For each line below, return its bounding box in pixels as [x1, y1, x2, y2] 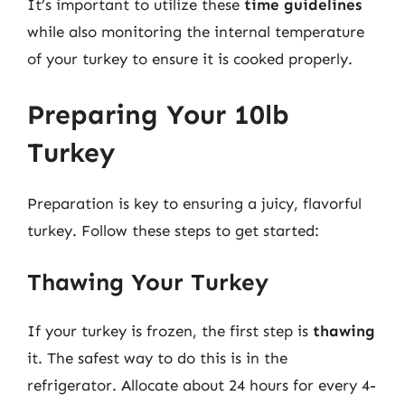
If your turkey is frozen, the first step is [27, 322, 313, 340]
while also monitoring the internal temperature [27, 23, 364, 41]
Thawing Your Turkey [27, 268, 268, 297]
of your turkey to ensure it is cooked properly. [27, 50, 353, 68]
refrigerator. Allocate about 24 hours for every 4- [27, 376, 376, 394]
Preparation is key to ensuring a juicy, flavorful [27, 193, 362, 212]
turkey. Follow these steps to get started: [27, 221, 319, 240]
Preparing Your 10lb [27, 98, 289, 131]
